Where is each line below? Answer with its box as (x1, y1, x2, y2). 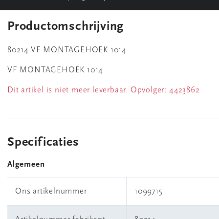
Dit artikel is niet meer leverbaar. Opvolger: (7, 86, 169, 94)
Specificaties (7, 136, 79, 149)
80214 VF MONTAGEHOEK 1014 (7, 46, 127, 54)
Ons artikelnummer (15, 187, 87, 196)
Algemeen (7, 160, 45, 169)
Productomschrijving (7, 20, 124, 33)
